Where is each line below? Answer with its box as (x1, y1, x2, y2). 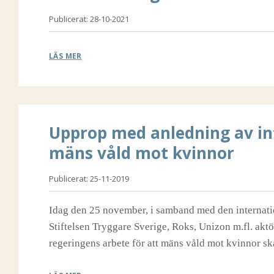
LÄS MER (49, 51, 82, 61)
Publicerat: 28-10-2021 (49, 13, 129, 24)
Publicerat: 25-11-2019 (49, 173, 129, 184)
